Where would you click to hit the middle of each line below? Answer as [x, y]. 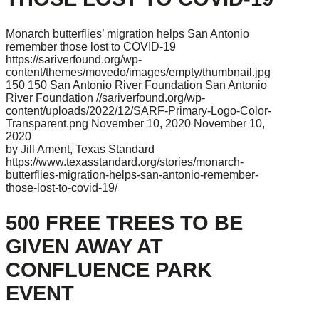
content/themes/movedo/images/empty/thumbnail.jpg [138, 72]
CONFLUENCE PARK [109, 270]
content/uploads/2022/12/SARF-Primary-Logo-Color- [138, 110]
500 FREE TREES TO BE [124, 223]
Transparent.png [47, 123]
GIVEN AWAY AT [84, 246]
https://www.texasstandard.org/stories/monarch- [125, 162]
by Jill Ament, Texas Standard [80, 149]
